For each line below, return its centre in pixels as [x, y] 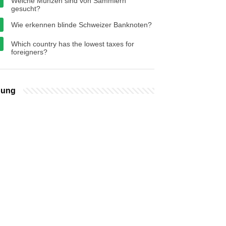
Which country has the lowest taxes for [73, 44]
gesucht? [26, 9]
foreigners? [29, 52]
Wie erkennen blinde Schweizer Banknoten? [81, 25]
